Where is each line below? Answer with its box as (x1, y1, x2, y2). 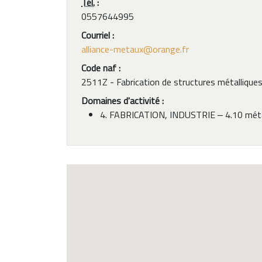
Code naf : (81, 61, 120, 75)
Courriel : (81, 28, 114, 42)
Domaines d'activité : (81, 94, 164, 108)
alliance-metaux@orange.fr (81, 42, 189, 56)
